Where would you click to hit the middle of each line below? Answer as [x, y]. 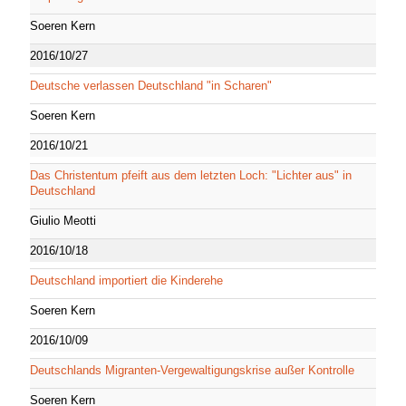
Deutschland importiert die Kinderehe [126, 280]
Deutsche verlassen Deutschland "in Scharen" [151, 85]
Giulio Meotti [63, 220]
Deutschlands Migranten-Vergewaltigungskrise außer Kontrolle [192, 370]
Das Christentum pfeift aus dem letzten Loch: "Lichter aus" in [191, 175]
